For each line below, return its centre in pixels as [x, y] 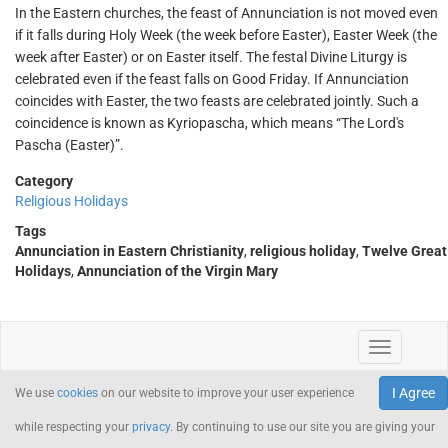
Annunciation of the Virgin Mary [177, 271]
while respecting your [73, 427]
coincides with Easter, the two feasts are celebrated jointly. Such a [217, 101]
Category [44, 181]
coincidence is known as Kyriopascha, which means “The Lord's [209, 123]
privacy [151, 427]
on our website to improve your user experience [226, 393]
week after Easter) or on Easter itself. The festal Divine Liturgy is [211, 57]
